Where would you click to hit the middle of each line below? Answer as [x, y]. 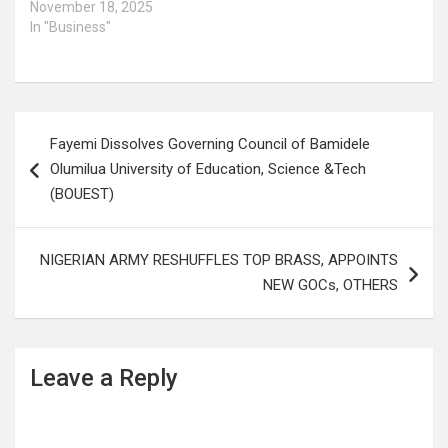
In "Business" [70, 26]
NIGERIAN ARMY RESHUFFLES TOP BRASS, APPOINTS [219, 259]
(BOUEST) [82, 193]
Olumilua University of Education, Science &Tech [208, 168]
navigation [72, 158]
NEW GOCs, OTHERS [330, 284]
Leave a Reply [104, 377]
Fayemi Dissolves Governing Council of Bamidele [210, 143]
